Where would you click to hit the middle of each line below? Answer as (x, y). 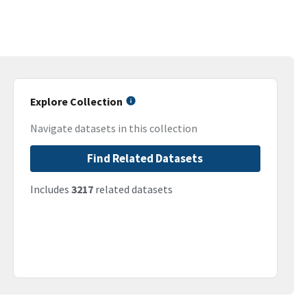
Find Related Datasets (145, 159)
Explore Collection (76, 101)
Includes (50, 189)
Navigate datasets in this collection (113, 128)
